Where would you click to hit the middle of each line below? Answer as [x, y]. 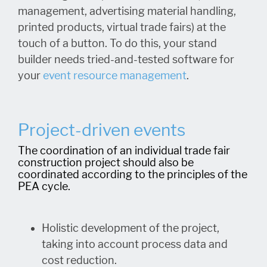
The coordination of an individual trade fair [124, 151]
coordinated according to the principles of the [133, 175]
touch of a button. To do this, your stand [117, 44]
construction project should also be [106, 163]
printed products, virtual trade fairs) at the [122, 27]
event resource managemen [113, 76]
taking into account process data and [135, 244]
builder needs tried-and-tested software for [126, 60]
